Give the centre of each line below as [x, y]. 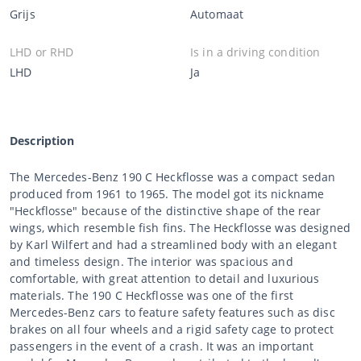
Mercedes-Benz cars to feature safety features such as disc [172, 312]
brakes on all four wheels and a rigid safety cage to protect [172, 329]
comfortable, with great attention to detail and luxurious [165, 278]
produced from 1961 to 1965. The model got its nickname [167, 193]
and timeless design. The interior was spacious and [151, 261]
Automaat [217, 14]
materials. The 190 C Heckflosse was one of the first [151, 295]
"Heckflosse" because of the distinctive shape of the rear [166, 210]
